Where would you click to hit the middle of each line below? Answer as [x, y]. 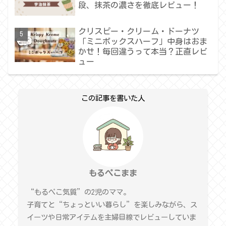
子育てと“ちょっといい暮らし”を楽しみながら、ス [112, 204]
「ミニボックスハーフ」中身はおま [143, 41]
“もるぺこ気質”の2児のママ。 [78, 192]
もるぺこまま [113, 173]
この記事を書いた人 [113, 98]
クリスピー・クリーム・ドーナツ [139, 31]
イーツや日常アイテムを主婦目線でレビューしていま [111, 217]
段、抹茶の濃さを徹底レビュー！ [139, 5]
